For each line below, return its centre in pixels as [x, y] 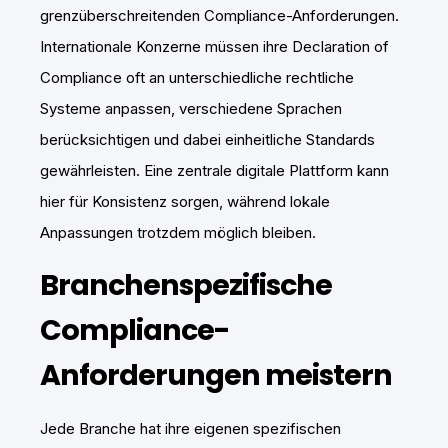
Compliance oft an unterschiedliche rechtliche [197, 78]
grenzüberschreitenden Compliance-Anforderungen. [219, 16]
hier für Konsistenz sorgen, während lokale [185, 202]
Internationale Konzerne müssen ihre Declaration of [214, 47]
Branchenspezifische [186, 285]
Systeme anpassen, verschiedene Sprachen [191, 109]
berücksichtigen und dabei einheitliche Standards [207, 140]
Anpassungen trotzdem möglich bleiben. [178, 233]
